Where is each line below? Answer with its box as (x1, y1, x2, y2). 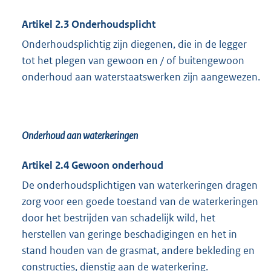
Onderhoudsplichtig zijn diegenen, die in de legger (22, 38, 247, 51)
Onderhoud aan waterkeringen (22, 129, 138, 143)
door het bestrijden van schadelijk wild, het (22, 211, 215, 225)
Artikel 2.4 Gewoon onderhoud (22, 158, 163, 172)
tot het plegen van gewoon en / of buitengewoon (22, 54, 244, 68)
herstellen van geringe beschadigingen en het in (22, 227, 237, 241)
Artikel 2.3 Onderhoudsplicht (22, 18, 155, 31)
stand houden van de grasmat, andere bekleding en (22, 244, 255, 258)
